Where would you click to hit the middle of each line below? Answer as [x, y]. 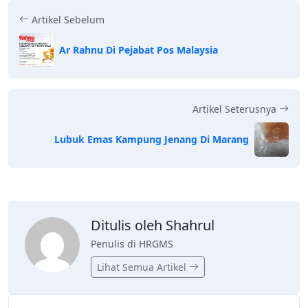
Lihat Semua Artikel [143, 267]
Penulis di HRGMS [132, 243]
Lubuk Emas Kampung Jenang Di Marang [152, 140]
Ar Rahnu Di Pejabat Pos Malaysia [139, 50]
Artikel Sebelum [67, 19]
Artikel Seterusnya [236, 109]
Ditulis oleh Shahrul [153, 225]
